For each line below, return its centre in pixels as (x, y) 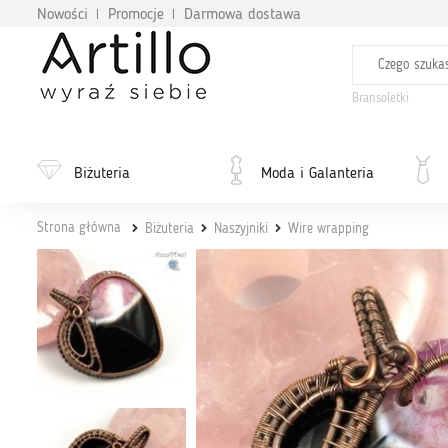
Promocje (136, 15)
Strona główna (79, 228)
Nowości (62, 15)
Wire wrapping (328, 229)
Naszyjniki (241, 229)
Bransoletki (380, 98)
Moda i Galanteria (317, 174)
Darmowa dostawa (242, 15)
